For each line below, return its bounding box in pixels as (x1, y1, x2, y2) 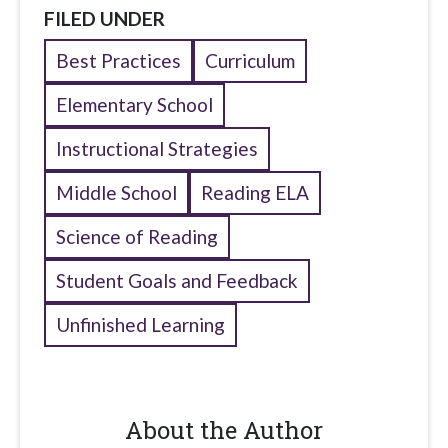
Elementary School (56, 93, 213, 117)
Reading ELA (201, 181, 309, 205)
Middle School (56, 181, 177, 205)
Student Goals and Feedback (56, 269, 298, 293)
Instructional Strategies (56, 137, 258, 161)
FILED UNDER (44, 7, 165, 31)
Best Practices (56, 49, 181, 73)
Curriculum (205, 49, 295, 73)
